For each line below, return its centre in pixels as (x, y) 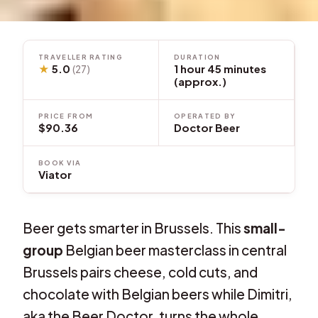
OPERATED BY (205, 116)
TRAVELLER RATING (81, 56)
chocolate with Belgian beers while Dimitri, (158, 294)
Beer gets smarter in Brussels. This (133, 227)
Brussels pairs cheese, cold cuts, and (141, 272)
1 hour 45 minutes (220, 68)
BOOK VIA (60, 162)
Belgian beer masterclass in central (175, 250)
